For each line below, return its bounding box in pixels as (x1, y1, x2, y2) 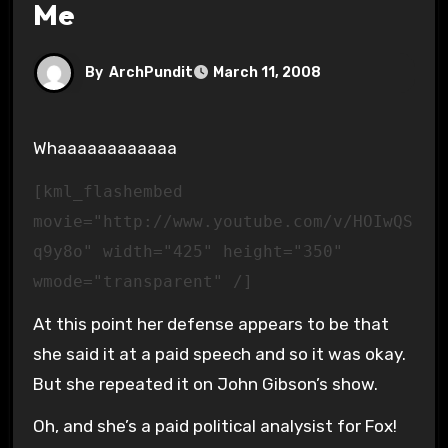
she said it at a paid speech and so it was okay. (32, 343, 410, 364)
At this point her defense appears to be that (32, 313, 389, 334)
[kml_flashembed (32, 181, 183, 201)
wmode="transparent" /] (32, 271, 253, 291)
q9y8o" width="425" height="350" (32, 241, 343, 261)
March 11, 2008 (212, 64, 321, 82)
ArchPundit (108, 63, 193, 81)
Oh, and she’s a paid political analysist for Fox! (32, 416, 401, 437)
